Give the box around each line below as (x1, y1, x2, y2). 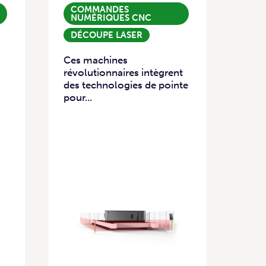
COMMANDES (71, 4, 129, 15)
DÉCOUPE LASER (71, 30, 142, 40)
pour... (64, 91, 92, 104)
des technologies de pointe (64, 79, 188, 91)
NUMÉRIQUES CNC (71, 12, 151, 23)
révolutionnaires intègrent (64, 66, 183, 79)
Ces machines (64, 54, 128, 66)
